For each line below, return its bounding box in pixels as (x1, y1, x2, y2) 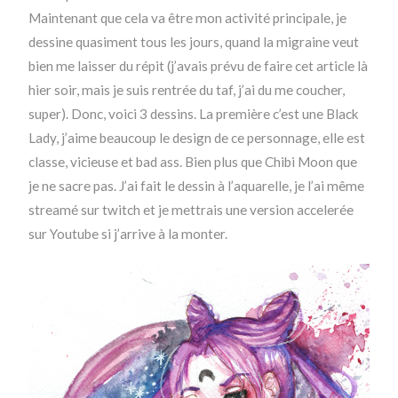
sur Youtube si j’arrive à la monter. (28, 226, 228, 243)
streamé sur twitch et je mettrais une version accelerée (28, 202, 354, 219)
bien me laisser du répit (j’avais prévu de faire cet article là (28, 58, 369, 75)
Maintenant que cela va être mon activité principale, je (28, 10, 347, 27)
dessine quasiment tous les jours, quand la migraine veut (28, 34, 360, 51)
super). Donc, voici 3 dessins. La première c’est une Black (28, 106, 360, 123)
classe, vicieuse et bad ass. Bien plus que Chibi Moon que (28, 154, 358, 171)
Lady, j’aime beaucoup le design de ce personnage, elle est (28, 130, 366, 147)
